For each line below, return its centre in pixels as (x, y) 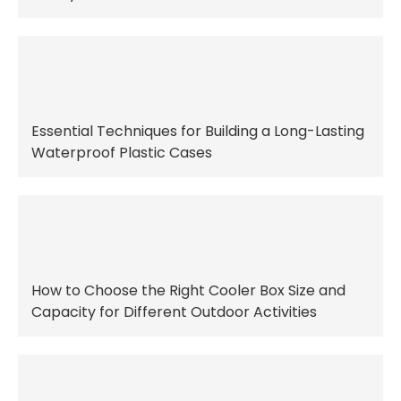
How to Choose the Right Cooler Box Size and (188, 291)
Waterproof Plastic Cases (122, 153)
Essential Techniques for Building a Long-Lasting (198, 132)
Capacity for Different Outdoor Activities (174, 312)
